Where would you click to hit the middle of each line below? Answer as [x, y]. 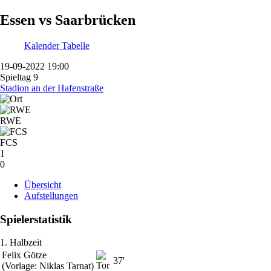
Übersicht [43, 184]
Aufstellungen [51, 195]
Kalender [43, 45]
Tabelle [76, 45]
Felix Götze [24, 255]
